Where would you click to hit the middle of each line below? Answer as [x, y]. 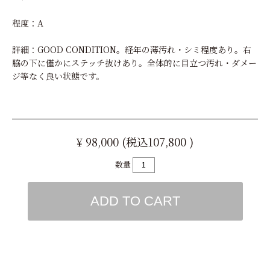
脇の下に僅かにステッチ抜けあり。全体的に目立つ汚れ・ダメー [134, 62]
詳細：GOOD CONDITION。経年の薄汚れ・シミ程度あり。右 [132, 49]
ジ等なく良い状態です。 [58, 76]
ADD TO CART [135, 201]
